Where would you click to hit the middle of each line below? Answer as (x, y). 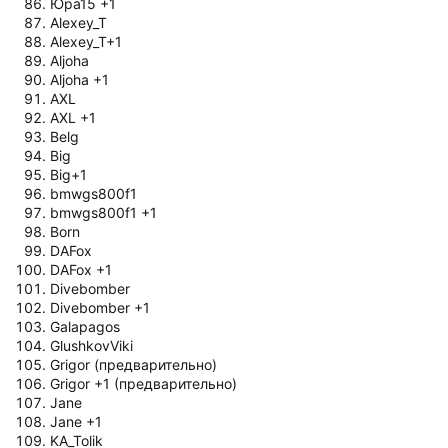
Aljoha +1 (79, 79)
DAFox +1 (81, 269)
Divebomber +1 (100, 307)
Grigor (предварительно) (133, 364)
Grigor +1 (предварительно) (143, 383)
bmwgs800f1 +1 (103, 212)
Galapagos (85, 326)
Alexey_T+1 (86, 41)
